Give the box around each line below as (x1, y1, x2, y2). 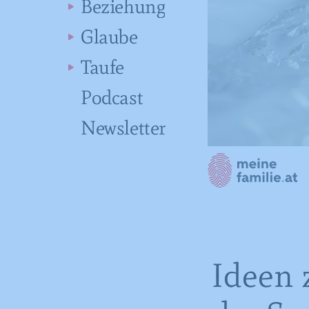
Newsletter (81, 116, 166, 139)
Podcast (81, 86, 143, 109)
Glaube (81, 25, 138, 48)
